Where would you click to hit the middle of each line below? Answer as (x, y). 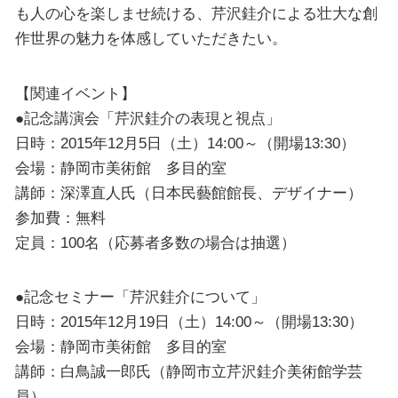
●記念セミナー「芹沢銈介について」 (140, 297)
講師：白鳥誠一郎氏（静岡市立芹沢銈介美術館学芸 (188, 372)
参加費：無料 (60, 217)
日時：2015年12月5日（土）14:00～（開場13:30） (185, 143)
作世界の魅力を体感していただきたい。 (151, 39)
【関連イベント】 (75, 93)
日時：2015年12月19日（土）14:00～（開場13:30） (189, 322)
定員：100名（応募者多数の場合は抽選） (155, 242)
